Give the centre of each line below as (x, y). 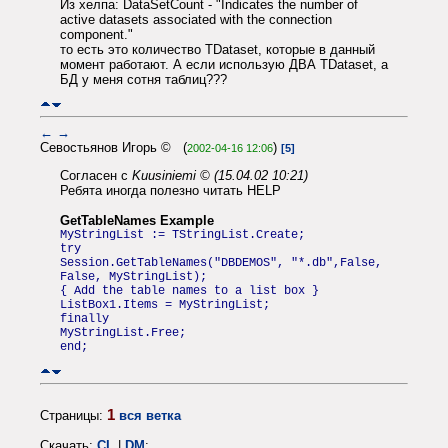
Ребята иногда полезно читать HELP (170, 190)
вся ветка (150, 415)
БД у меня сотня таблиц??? (143, 80)
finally (84, 319)
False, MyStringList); (133, 277)
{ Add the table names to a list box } (189, 291)
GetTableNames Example (137, 220)
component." (96, 35)
